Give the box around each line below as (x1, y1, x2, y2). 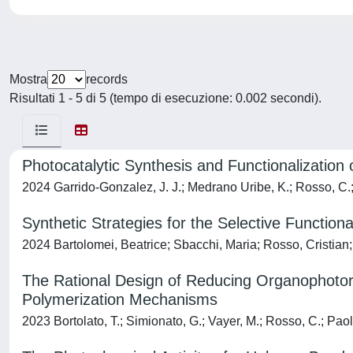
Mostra (9, 72, 47, 86)
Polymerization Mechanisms (22, 291, 217, 308)
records (86, 72, 128, 86)
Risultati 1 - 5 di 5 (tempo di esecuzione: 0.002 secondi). (9, 91, 321, 105)
